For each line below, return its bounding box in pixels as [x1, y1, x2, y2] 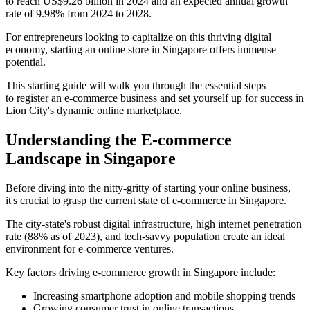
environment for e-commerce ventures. [6, 242, 174, 255]
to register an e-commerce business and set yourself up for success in [6, 91, 304, 104]
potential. [6, 55, 46, 68]
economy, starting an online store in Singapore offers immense [6, 43, 276, 55]
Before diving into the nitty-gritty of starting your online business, [6, 181, 291, 194]
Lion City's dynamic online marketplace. [6, 104, 182, 116]
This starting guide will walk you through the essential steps [6, 79, 266, 91]
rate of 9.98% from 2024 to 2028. [6, 7, 152, 19]
